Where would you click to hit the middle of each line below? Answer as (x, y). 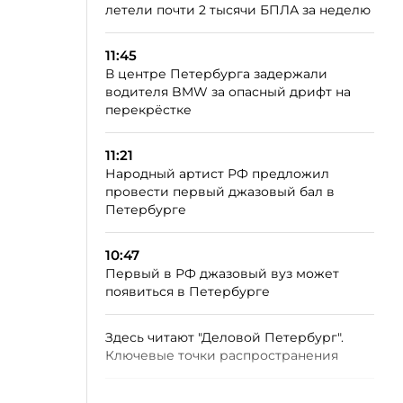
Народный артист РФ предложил (217, 174)
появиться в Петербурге (188, 291)
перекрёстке (148, 110)
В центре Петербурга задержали (216, 74)
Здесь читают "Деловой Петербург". (224, 337)
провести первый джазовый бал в (220, 192)
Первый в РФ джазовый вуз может (222, 273)
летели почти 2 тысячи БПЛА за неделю (238, 10)
